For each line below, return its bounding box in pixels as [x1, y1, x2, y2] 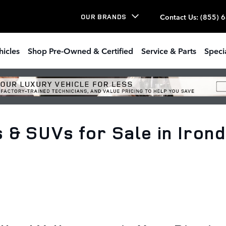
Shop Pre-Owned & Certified [28, 45, 133, 56]
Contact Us [160, 11, 196, 22]
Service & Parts [141, 45, 196, 56]
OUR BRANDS [81, 12, 127, 21]
